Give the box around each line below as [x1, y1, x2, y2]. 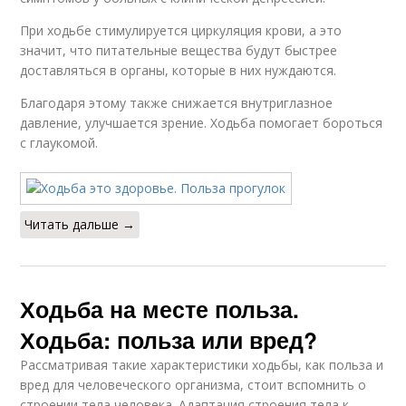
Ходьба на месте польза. [20, 293, 300, 325]
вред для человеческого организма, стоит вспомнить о [20, 376, 367, 393]
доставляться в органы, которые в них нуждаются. [20, 62, 337, 79]
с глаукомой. [20, 134, 99, 151]
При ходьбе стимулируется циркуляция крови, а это [20, 22, 343, 39]
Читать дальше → [24, 216, 136, 233]
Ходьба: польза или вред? [20, 324, 318, 356]
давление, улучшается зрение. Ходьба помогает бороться [20, 114, 383, 131]
